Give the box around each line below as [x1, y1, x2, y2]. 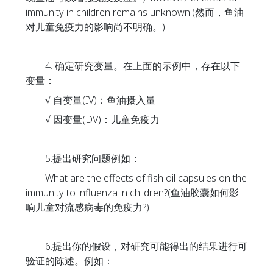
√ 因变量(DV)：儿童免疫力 [26, 113, 160, 126]
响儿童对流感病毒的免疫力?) [26, 200, 149, 214]
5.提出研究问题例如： [26, 152, 140, 165]
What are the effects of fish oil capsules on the [26, 171, 247, 185]
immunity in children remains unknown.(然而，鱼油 [26, 5, 244, 19]
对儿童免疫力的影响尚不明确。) [26, 20, 165, 34]
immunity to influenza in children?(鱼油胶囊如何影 [26, 186, 239, 199]
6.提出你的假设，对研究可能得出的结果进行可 [26, 239, 247, 253]
